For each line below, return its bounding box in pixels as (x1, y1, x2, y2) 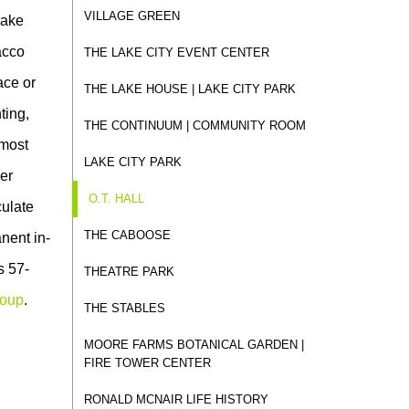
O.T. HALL (88, 192, 144, 205)
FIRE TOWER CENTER (83, 356, 211, 370)
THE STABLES (83, 301, 165, 315)
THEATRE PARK (83, 265, 174, 278)
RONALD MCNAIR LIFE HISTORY (83, 393, 268, 406)
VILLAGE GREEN (83, 9, 180, 23)
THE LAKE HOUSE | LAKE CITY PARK (83, 82, 296, 96)
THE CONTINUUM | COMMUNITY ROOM (83, 119, 306, 132)
